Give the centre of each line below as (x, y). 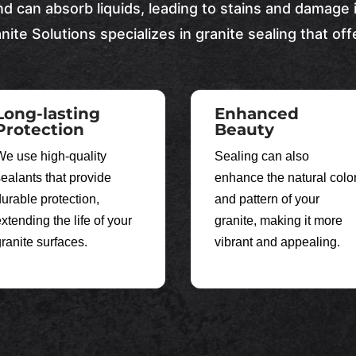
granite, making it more (279, 220)
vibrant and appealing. (278, 242)
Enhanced (257, 113)
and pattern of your (267, 199)
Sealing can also (262, 156)
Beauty (245, 129)
